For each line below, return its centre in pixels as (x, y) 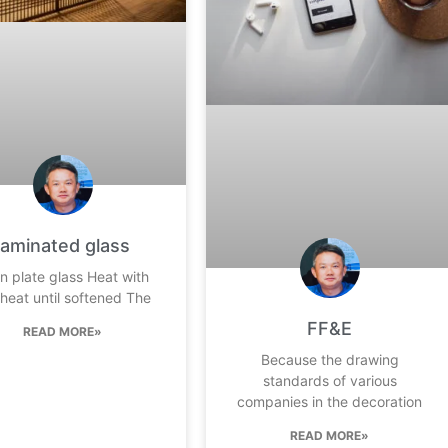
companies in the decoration (330, 401)
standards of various (329, 380)
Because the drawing (329, 359)
